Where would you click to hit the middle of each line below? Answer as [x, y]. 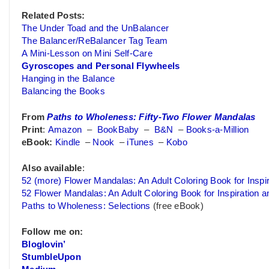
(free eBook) [177, 206]
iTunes [140, 143]
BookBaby [118, 130]
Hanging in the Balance [68, 79]
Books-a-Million [217, 130]
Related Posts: [53, 16]
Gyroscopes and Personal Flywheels [101, 66]
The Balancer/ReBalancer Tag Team [95, 41]
